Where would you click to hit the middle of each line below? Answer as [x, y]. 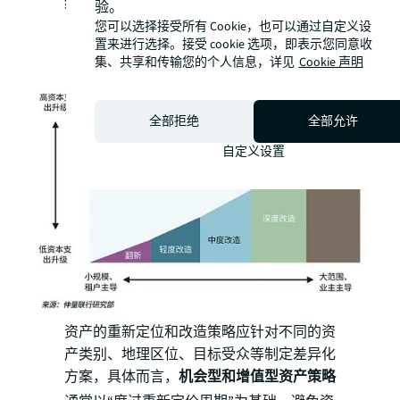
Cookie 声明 [331, 62]
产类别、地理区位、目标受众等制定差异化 [200, 354]
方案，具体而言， [121, 377]
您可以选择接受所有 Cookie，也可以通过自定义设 [233, 27]
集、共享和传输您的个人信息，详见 [194, 62]
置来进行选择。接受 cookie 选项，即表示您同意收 [233, 45]
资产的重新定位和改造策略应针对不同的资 [200, 332]
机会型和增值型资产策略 [257, 377]
